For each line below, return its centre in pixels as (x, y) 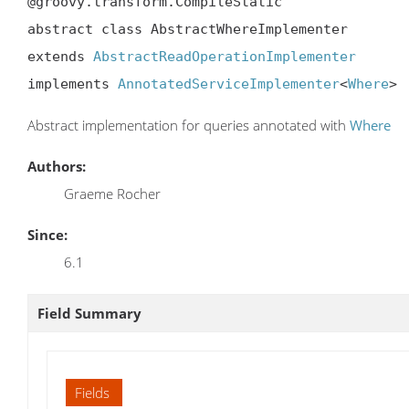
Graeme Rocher (112, 194)
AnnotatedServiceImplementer (229, 84)
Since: (47, 235)
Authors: (57, 167)
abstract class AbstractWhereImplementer (188, 29)
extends (60, 56)
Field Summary (89, 314)
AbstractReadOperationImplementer (225, 56)
